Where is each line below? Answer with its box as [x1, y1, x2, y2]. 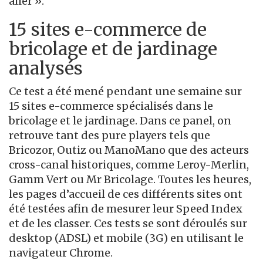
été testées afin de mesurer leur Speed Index [9, 202, 242, 216]
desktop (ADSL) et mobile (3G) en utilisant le [9, 231, 244, 245]
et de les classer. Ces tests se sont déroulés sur [9, 217, 247, 231]
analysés [9, 57, 83, 80]
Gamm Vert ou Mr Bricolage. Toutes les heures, [9, 173, 251, 187]
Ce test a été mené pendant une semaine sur [9, 85, 242, 99]
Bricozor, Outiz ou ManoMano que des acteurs [9, 143, 249, 157]
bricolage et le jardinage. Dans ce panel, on [9, 114, 231, 128]
